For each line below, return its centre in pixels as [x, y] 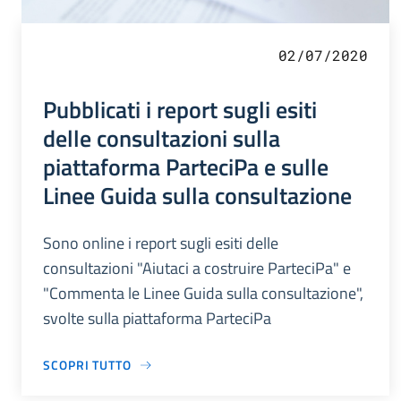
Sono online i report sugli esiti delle [161, 243]
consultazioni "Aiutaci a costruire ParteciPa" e [197, 269]
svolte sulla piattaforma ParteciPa [157, 319]
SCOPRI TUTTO [87, 365]
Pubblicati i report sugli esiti [180, 110]
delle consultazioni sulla [162, 138]
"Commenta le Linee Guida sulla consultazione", [203, 294]
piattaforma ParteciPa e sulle [186, 167]
